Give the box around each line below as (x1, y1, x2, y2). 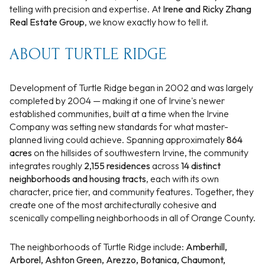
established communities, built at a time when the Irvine (9, 108, 229, 120)
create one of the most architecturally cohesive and (9, 199, 216, 211)
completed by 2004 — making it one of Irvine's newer (9, 95, 225, 107)
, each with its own (146, 173, 219, 185)
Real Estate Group (9, 15, 85, 28)
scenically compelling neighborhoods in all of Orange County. (9, 212, 256, 224)
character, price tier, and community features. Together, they (9, 186, 254, 198)
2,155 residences (84, 160, 150, 172)
